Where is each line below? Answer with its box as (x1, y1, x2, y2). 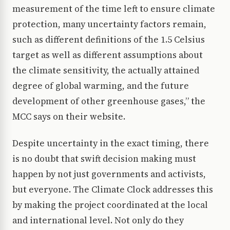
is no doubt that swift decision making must (12, 152, 196, 165)
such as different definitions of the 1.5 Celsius (12, 33, 205, 46)
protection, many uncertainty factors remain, (12, 18, 206, 31)
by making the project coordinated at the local (12, 199, 208, 212)
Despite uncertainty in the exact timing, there (12, 137, 209, 150)
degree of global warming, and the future (12, 80, 189, 92)
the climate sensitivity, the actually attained (12, 64, 199, 77)
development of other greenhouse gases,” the (12, 95, 205, 108)
